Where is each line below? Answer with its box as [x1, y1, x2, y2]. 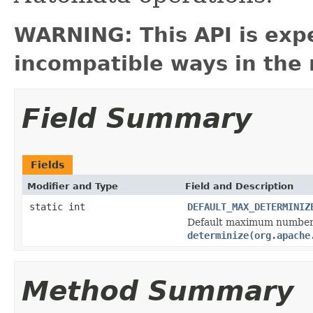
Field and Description [185, 180, 293, 191]
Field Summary [22, 102, 252, 134]
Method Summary [22, 275, 293, 307]
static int [29, 201, 85, 212]
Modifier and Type [27, 180, 118, 191]
